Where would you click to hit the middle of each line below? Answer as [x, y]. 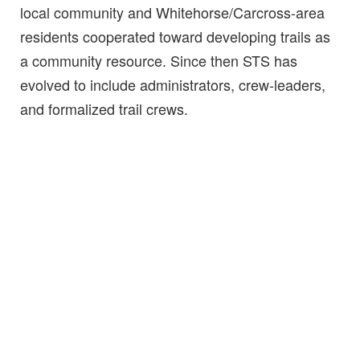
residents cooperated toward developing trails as [175, 36]
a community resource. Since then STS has [159, 60]
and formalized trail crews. [104, 108]
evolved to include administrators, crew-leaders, [173, 84]
